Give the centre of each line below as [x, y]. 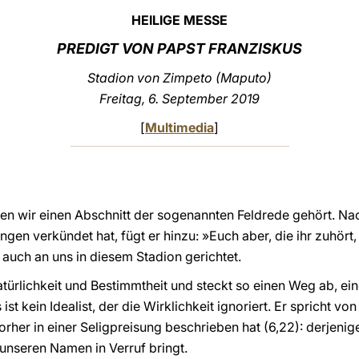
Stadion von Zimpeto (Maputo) [179, 78]
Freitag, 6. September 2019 [179, 99]
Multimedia [179, 127]
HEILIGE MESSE [179, 20]
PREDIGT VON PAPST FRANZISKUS [179, 48]
